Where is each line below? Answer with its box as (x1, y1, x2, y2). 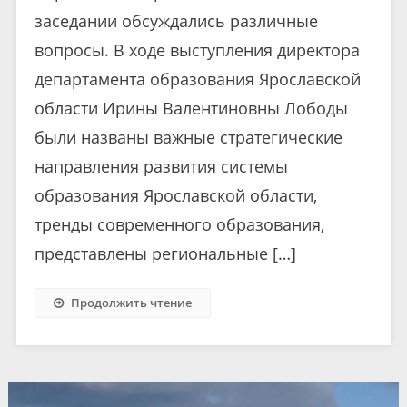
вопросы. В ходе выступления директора (34, 39, 360, 62)
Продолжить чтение (70, 294, 192, 312)
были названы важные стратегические (34, 126, 342, 149)
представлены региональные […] (34, 243, 296, 265)
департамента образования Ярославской (34, 68, 361, 91)
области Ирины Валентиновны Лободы (34, 97, 348, 120)
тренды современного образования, (34, 213, 324, 236)
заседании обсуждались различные (34, 10, 318, 33)
